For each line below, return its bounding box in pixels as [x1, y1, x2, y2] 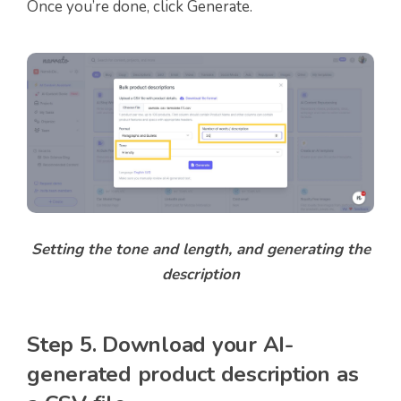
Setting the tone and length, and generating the [30, 238, 371, 260]
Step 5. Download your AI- [27, 329, 294, 359]
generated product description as [27, 359, 359, 388]
